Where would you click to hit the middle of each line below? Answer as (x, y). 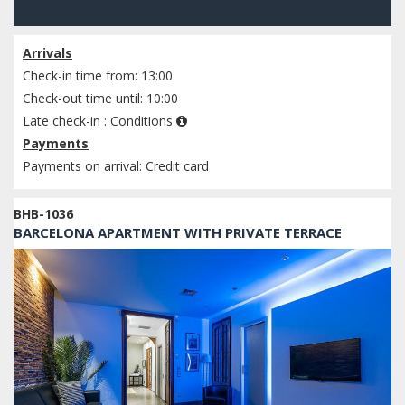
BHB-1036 (43, 214)
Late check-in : (66, 121)
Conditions (143, 121)
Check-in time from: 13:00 (98, 76)
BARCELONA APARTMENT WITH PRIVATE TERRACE (178, 233)
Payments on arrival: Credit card (116, 166)
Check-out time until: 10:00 (100, 99)
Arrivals (47, 53)
